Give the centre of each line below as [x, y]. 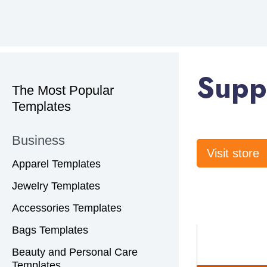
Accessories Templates [67, 208]
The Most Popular [63, 91]
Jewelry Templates [56, 186]
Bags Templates [50, 230]
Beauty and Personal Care [75, 252]
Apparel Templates [56, 164]
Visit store [235, 153]
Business [38, 141]
